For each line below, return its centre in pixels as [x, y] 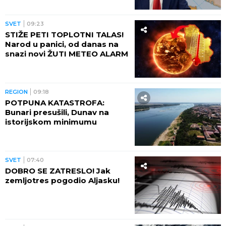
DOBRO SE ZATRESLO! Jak [58, 171]
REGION [16, 92]
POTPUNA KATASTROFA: [55, 103]
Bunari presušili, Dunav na [57, 112]
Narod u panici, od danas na [62, 44]
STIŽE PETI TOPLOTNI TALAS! [64, 35]
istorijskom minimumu [51, 122]
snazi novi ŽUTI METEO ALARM [67, 54]
